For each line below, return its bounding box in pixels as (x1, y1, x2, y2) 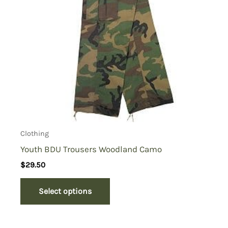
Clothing (20, 129, 49, 138)
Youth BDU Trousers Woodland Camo (20, 144, 162, 154)
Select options (39, 186, 92, 196)
